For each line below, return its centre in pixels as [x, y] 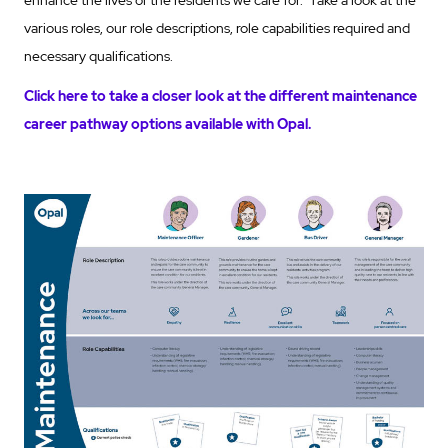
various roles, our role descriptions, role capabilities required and [217, 27]
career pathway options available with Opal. [167, 123]
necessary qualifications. [98, 55]
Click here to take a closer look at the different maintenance [220, 95]
